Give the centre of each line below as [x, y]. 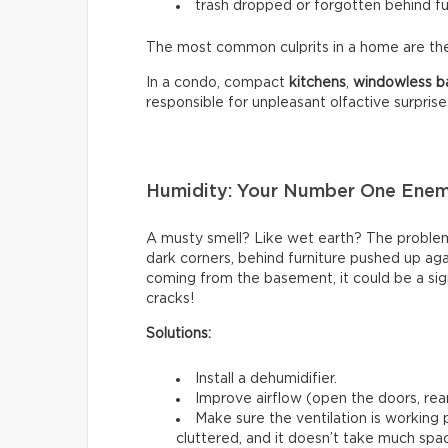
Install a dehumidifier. [266, 378]
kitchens [317, 82]
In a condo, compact [217, 82]
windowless [392, 82]
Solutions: [178, 333]
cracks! [170, 298]
